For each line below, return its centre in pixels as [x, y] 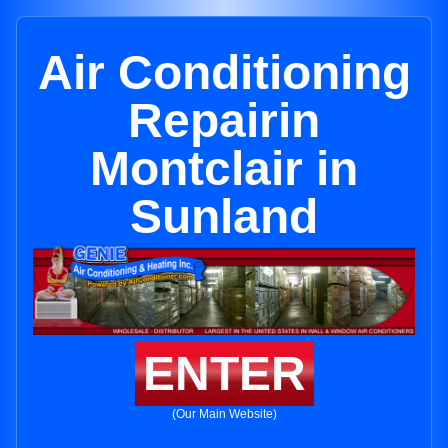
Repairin [224, 120]
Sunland [224, 216]
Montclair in [224, 168]
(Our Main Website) [224, 414]
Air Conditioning [224, 72]
